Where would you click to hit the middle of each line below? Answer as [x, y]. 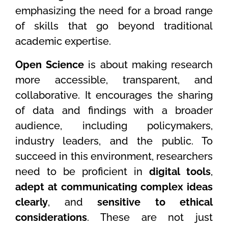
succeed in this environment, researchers [114, 156]
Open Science [50, 64]
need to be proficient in [82, 171]
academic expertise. [63, 41]
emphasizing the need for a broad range [114, 10]
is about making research [149, 64]
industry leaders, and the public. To [114, 141]
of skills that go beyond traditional [114, 26]
